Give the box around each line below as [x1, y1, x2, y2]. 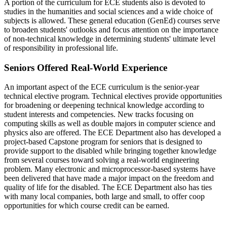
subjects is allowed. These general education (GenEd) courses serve [4, 16, 220, 25]
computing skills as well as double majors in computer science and [4, 119, 215, 128]
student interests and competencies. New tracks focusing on [4, 110, 194, 119]
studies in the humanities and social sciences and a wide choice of [4, 7, 213, 16]
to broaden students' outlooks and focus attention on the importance [4, 25, 218, 34]
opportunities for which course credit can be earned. [4, 201, 169, 210]
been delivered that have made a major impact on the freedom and [4, 174, 214, 183]
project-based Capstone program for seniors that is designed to [4, 137, 202, 146]
